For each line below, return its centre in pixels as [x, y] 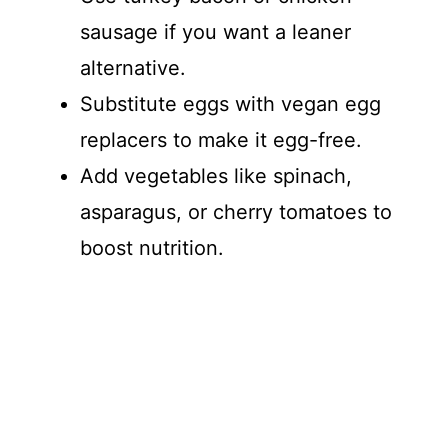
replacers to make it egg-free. [221, 139]
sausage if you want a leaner [215, 31]
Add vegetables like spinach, [216, 175]
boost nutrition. [152, 247]
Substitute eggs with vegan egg [230, 103]
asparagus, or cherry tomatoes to [236, 211]
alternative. [133, 67]
